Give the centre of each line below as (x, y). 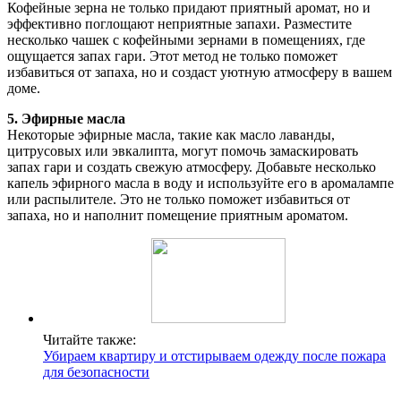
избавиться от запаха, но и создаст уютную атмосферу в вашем (200, 72)
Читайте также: (90, 339)
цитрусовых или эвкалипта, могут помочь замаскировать (183, 150)
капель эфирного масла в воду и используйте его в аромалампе (200, 183)
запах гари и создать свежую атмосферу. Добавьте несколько (192, 166)
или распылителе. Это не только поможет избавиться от (179, 199)
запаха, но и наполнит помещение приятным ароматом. (178, 215)
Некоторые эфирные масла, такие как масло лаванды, (171, 134)
